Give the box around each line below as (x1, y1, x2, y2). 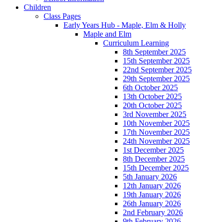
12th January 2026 (123, 181, 181, 190)
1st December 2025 (123, 146, 184, 155)
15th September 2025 (123, 56, 190, 65)
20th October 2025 (123, 101, 182, 110)
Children (24, 3, 51, 12)
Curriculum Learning (103, 39, 169, 48)
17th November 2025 (123, 128, 190, 137)
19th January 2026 (123, 190, 181, 199)
